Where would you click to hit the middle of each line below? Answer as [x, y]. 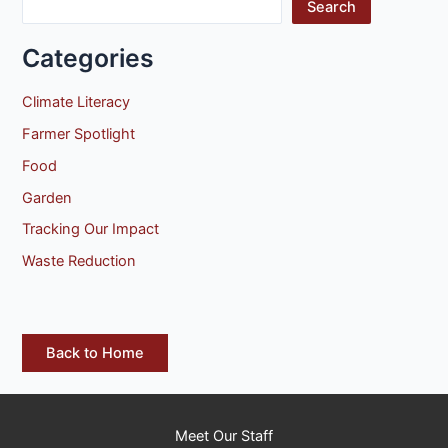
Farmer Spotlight [79, 133]
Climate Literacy [76, 101]
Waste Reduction [79, 261]
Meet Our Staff [224, 435]
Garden [47, 197]
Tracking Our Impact [91, 229]
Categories [88, 58]
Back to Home [95, 352]
